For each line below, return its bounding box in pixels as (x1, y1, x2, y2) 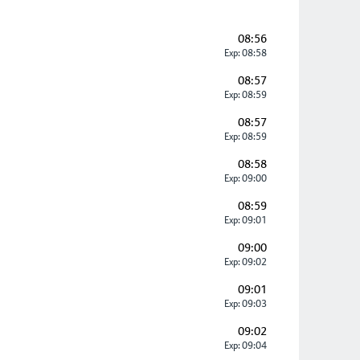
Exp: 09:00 (223, 173, 267, 184)
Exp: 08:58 (223, 47, 267, 59)
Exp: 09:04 (223, 340, 267, 351)
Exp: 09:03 (223, 298, 267, 309)
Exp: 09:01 (223, 215, 267, 226)
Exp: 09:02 (223, 256, 267, 268)
